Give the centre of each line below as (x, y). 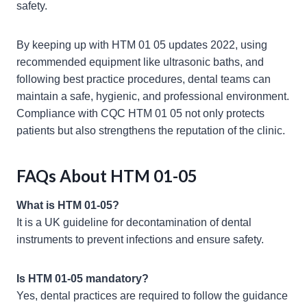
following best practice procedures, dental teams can (144, 79)
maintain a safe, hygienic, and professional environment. (153, 97)
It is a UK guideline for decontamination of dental (134, 223)
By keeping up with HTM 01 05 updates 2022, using (142, 45)
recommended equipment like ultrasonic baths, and (140, 62)
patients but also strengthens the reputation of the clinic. (151, 131)
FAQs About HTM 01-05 (107, 176)
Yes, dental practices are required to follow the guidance (152, 296)
